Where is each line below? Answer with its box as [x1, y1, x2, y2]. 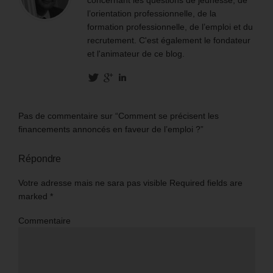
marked [18, 191, 50, 202]
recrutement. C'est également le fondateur [87, 35, 250, 46]
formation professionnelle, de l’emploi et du [87, 22, 253, 32]
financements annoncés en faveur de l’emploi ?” [18, 124, 204, 135]
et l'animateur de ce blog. [87, 49, 185, 59]
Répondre [18, 154, 62, 165]
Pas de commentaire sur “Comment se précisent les [18, 111, 219, 121]
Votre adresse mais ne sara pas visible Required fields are [18, 178, 243, 188]
